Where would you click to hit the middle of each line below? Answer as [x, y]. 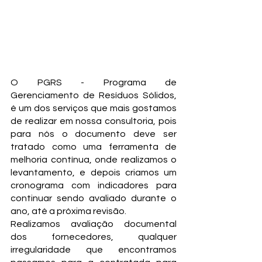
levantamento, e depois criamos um [94, 173]
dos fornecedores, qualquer [94, 237]
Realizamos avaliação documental [94, 224]
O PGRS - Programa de [94, 82]
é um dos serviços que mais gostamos [94, 108]
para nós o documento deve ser [94, 134]
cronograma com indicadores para [94, 185]
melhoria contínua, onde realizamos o [94, 160]
